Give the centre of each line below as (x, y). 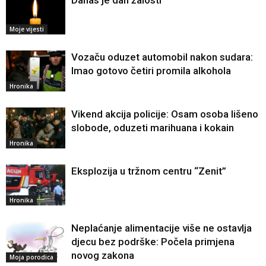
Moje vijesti (27, 29)
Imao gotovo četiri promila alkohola (151, 71)
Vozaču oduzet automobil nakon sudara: (162, 57)
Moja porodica (31, 257)
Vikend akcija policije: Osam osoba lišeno (165, 114)
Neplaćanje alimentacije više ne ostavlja (161, 228)
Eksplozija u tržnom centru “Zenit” (149, 171)
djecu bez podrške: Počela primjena (153, 242)
